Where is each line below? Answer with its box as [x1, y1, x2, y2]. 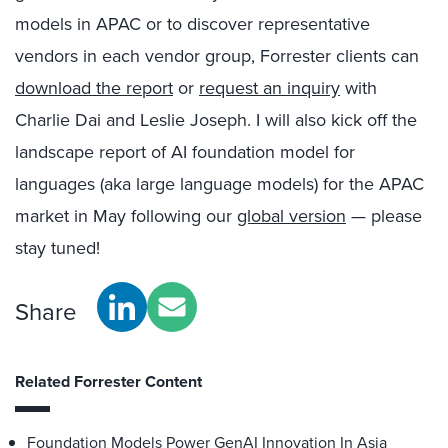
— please [346, 203, 422, 229]
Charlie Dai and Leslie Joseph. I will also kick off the [15, 107, 417, 133]
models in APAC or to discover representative [15, 11, 370, 37]
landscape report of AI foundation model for [15, 139, 355, 165]
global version [237, 203, 346, 229]
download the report [15, 75, 173, 101]
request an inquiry [199, 75, 340, 101]
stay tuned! [15, 235, 100, 261]
